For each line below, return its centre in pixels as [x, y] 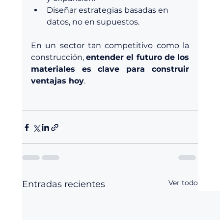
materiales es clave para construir [110, 69]
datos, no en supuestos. [93, 22]
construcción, [58, 57]
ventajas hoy [57, 81]
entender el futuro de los [138, 57]
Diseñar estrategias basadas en [108, 10]
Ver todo [183, 183]
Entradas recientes [63, 184]
